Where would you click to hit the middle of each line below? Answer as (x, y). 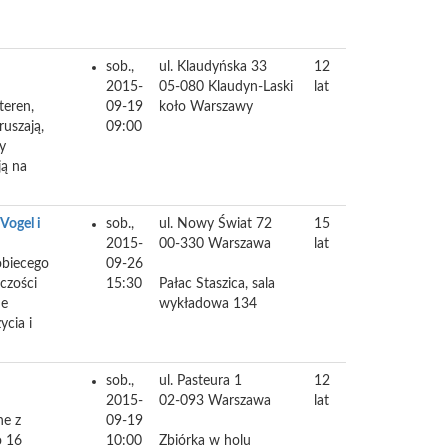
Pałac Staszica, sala (217, 284)
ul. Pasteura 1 (200, 381)
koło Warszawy (206, 107)
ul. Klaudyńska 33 (213, 67)
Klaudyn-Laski (250, 87)
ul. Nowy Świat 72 (215, 224)
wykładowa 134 (208, 304)
